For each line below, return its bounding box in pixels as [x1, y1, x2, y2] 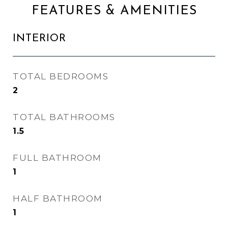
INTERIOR [13, 33, 66, 44]
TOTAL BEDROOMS [13, 71, 108, 81]
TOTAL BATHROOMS [13, 112, 116, 122]
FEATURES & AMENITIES [31, 5, 197, 17]
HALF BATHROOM [13, 193, 103, 204]
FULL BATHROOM [13, 153, 102, 163]
